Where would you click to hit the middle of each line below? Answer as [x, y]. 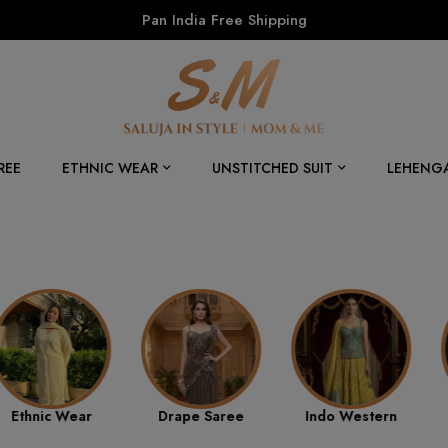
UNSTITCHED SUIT [272, 167]
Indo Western [224, 415]
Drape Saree [74, 415]
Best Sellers [374, 415]
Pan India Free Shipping [224, 20]
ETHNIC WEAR [110, 167]
